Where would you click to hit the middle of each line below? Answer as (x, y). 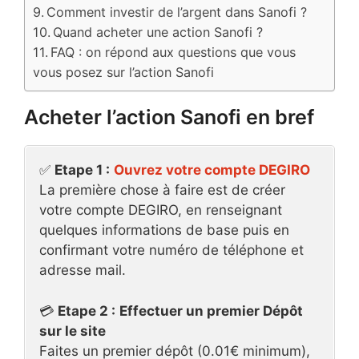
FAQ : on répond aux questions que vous (173, 52)
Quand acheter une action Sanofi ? (158, 32)
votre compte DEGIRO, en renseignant (161, 210)
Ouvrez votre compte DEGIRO (212, 170)
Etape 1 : (82, 170)
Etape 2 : (87, 311)
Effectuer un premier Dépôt (211, 311)
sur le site (73, 331)
